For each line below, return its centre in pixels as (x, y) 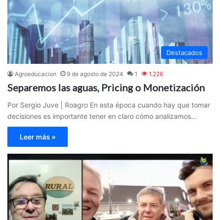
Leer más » (38, 137)
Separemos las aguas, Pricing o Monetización (106, 88)
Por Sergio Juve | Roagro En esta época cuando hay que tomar (109, 105)
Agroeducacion (36, 74)
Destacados (184, 53)
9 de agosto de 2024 (95, 74)
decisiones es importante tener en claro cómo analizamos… (102, 116)
